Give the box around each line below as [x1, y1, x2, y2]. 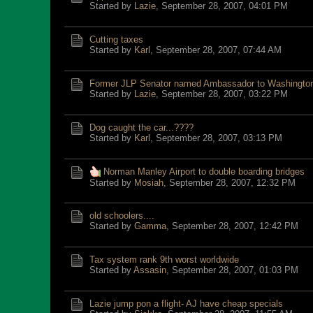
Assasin [133, 265, 166, 275]
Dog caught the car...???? [89, 122, 194, 133]
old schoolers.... [89, 210, 154, 221]
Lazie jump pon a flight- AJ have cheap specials [89, 298, 283, 309]
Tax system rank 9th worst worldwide [89, 254, 239, 265]
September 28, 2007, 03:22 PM [161, 89, 288, 99]
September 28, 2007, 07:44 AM [156, 45, 282, 55]
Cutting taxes [89, 34, 143, 45]
